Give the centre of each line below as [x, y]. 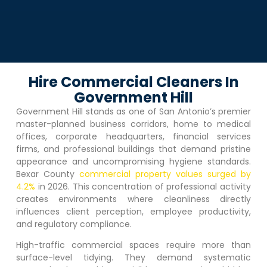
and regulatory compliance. [74, 224]
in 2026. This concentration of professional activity [143, 187]
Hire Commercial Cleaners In [133, 82]
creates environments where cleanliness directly [133, 199]
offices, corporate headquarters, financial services [133, 136]
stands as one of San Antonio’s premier [167, 111]
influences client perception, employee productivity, [133, 212]
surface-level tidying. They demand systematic [133, 258]
